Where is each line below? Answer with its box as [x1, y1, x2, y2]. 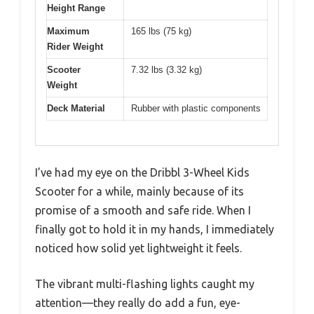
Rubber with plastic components [131, 103, 261, 114]
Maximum [47, 26, 90, 37]
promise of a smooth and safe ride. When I [35, 203, 251, 217]
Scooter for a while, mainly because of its [35, 184, 244, 198]
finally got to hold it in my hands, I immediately [35, 222, 274, 235]
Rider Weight [47, 41, 103, 53]
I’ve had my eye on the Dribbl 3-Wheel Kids [35, 165, 250, 179]
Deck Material [47, 103, 105, 114]
